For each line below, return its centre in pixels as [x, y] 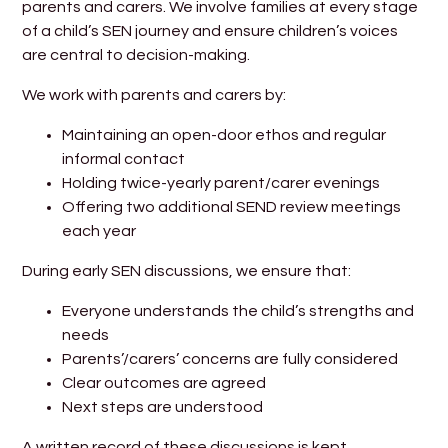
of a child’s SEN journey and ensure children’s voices [210, 31]
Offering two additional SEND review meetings [232, 207]
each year [99, 231]
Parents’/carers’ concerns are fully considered [230, 359]
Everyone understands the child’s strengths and [238, 311]
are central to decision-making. [136, 55]
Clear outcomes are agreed [164, 383]
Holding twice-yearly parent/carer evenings [221, 183]
